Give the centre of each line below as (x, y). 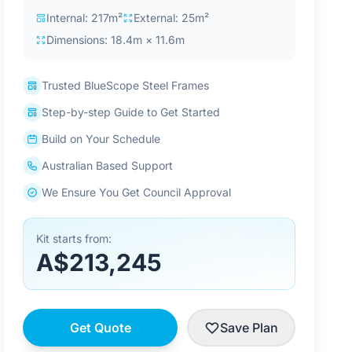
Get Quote (100, 328)
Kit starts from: (74, 238)
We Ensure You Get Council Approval (137, 192)
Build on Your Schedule (101, 139)
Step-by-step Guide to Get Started (131, 112)
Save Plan (249, 328)
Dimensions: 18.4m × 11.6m (116, 40)
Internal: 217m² (85, 18)
